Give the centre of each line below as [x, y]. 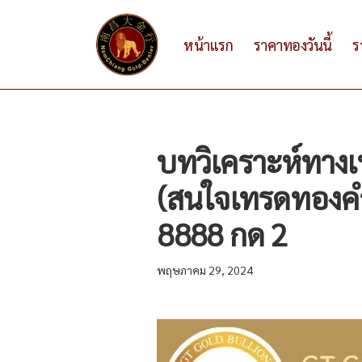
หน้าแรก [208, 44]
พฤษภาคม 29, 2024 [205, 270]
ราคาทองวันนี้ [293, 44]
